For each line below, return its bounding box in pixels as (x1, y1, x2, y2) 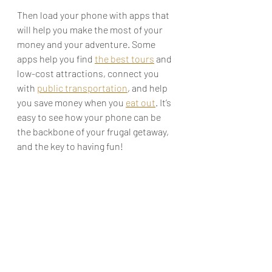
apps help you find (17, 53, 95, 64)
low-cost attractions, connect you (17, 67, 161, 79)
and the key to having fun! (17, 140, 123, 152)
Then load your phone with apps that (17, 9, 171, 21)
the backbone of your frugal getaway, (17, 126, 171, 137)
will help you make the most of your (17, 24, 165, 35)
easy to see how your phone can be (17, 111, 163, 123)
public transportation (37, 82, 127, 93)
